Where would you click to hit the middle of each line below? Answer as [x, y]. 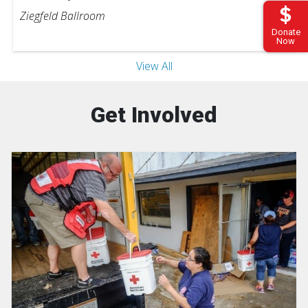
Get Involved [154, 114]
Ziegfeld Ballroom [63, 15]
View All [154, 66]
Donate [286, 32]
